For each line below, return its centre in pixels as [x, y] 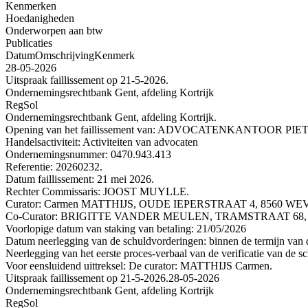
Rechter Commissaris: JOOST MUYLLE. [97, 191]
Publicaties [29, 43]
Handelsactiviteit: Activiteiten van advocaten [102, 142]
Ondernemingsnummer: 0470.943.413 [88, 154]
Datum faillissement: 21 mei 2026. [80, 179]
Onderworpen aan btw [54, 30]
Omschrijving [65, 55]
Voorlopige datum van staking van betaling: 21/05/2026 [126, 228]
